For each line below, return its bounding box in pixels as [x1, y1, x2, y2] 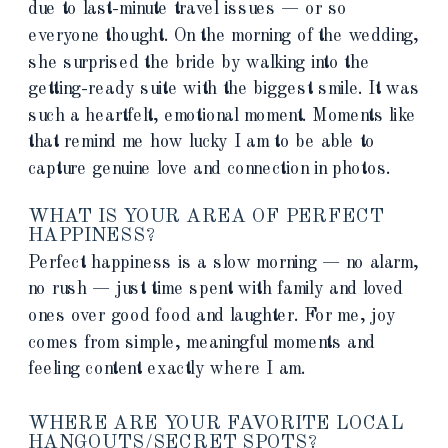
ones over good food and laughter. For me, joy [28, 306, 397, 325]
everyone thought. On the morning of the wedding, [28, 26, 419, 45]
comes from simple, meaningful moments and [28, 333, 376, 352]
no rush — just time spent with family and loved [28, 279, 404, 299]
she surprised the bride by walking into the [28, 53, 370, 72]
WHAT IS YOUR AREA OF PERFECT [28, 205, 384, 226]
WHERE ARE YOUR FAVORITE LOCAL [28, 412, 404, 433]
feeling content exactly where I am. [28, 359, 306, 378]
